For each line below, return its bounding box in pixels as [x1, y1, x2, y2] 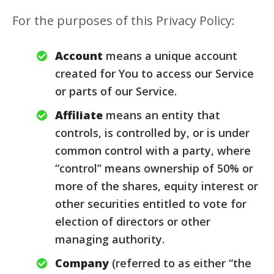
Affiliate [55, 108, 103, 122]
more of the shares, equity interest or [55, 179, 258, 193]
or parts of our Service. [55, 84, 177, 98]
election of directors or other [55, 214, 210, 229]
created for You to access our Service [55, 66, 254, 81]
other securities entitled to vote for [55, 196, 246, 211]
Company [55, 256, 109, 270]
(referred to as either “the [109, 256, 251, 270]
